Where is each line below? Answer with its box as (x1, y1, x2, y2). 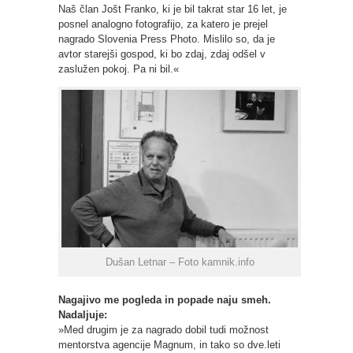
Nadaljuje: (58, 308, 107, 321)
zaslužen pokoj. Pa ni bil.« (58, 62, 179, 75)
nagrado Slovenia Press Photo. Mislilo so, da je (58, 32, 275, 45)
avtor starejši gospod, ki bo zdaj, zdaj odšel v (58, 47, 266, 60)
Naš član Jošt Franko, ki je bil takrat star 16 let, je (58, 2, 287, 15)
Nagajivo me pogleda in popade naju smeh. (58, 293, 271, 306)
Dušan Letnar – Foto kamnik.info (105, 255, 255, 268)
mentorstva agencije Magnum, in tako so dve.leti (58, 338, 281, 351)
